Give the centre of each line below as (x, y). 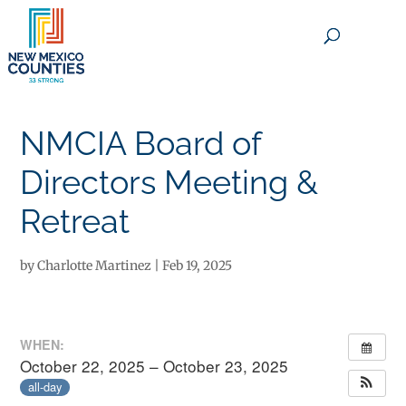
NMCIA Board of (141, 143)
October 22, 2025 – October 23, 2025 (155, 365)
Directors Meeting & (169, 182)
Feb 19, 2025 (198, 266)
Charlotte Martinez (95, 266)
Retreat (75, 221)
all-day (45, 387)
